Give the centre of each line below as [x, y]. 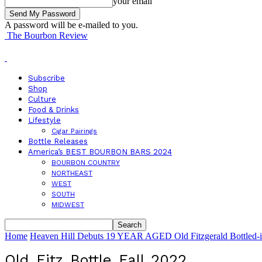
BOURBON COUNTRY [86, 163]
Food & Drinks [54, 110]
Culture [42, 99]
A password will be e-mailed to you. [71, 25]
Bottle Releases [58, 141]
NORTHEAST [72, 173]
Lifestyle [44, 120]
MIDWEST [68, 205]
